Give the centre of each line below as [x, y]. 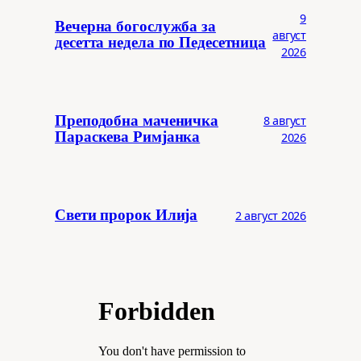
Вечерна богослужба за [135, 27]
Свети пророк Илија [127, 215]
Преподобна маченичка [137, 121]
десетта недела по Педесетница [161, 43]
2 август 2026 [270, 215]
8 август [284, 120]
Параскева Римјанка [128, 137]
